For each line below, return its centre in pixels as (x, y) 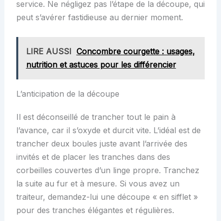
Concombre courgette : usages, (135, 51)
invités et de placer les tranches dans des (93, 157)
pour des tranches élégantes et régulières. (95, 210)
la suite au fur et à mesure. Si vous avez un (98, 183)
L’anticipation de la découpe (68, 93)
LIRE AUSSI (49, 51)
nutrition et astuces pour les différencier (101, 64)
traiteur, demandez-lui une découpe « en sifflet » (107, 197)
